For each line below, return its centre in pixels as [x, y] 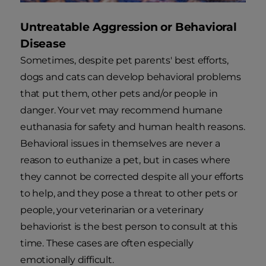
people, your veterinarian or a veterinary [112, 210]
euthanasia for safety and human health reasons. [133, 127]
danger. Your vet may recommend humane [121, 110]
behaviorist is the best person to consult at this [129, 227]
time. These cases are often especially [107, 243]
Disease [43, 44]
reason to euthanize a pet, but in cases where [125, 160]
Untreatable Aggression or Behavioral [129, 27]
